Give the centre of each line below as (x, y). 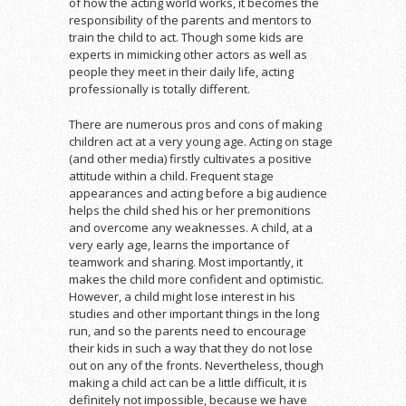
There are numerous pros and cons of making (195, 124)
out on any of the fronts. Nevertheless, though (196, 365)
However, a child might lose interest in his (182, 296)
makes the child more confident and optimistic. (196, 279)
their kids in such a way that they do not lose (191, 348)
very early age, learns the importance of (179, 244)
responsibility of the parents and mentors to (190, 19)
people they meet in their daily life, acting (181, 71)
